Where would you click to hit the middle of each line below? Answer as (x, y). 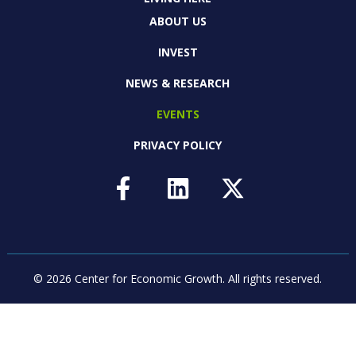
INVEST (178, 52)
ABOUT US (178, 21)
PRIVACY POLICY (178, 145)
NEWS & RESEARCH (178, 83)
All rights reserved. (275, 279)
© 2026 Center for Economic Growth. (130, 279)
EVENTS (178, 114)
